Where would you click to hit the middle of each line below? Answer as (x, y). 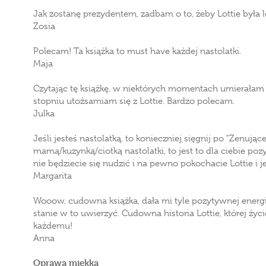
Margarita (53, 176)
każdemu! (53, 226)
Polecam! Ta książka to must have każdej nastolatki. (137, 51)
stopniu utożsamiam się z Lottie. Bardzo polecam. (134, 101)
